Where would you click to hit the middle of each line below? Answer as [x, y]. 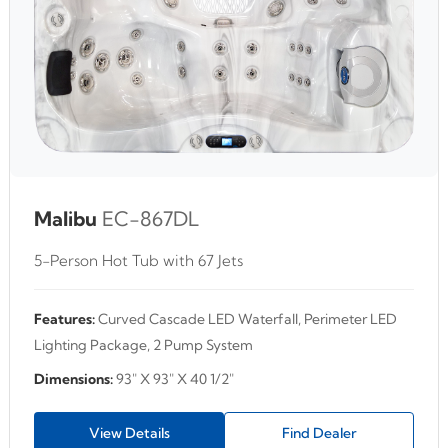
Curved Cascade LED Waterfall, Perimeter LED [246, 318]
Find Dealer [319, 432]
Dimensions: [73, 378]
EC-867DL [150, 218]
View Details [129, 432]
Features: [64, 318]
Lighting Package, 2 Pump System [143, 344]
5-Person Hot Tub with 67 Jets [138, 260]
